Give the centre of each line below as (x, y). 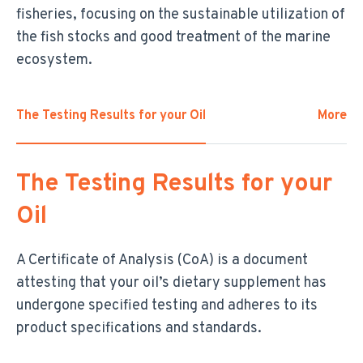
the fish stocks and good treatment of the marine (173, 37)
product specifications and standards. (139, 328)
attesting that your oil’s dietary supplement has (171, 283)
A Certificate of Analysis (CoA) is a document (162, 260)
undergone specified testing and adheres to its (167, 305)
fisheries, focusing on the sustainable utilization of (181, 15)
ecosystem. (54, 60)
